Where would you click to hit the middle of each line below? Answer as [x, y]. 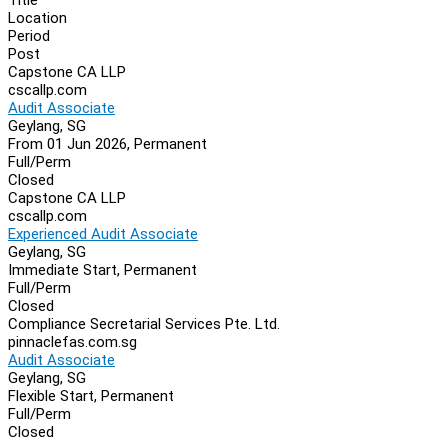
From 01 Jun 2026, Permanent [107, 143]
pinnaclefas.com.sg [72, 341]
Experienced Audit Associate [103, 233]
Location [37, 17]
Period [29, 35]
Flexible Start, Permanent [91, 395]
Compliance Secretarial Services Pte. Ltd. [144, 323]
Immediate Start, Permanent [102, 269]
